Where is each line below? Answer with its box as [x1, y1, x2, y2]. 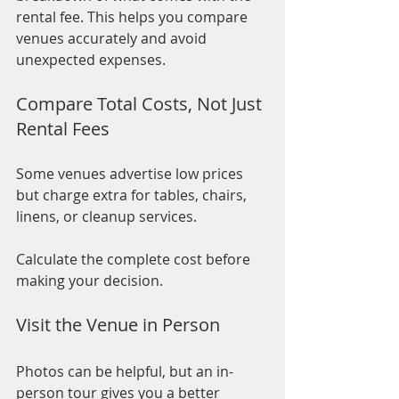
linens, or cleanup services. [16, 207, 197, 227]
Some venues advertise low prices [16, 164, 247, 184]
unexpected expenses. [16, 50, 166, 70]
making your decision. [16, 271, 163, 291]
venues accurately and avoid [16, 28, 210, 49]
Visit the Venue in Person [16, 313, 220, 338]
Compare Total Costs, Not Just [16, 92, 266, 117]
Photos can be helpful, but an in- [16, 362, 233, 382]
